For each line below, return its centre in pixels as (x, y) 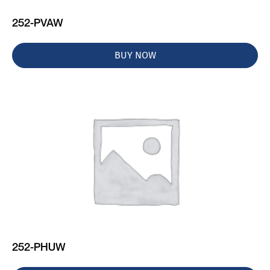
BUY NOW (135, 55)
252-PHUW (39, 246)
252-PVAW (38, 22)
